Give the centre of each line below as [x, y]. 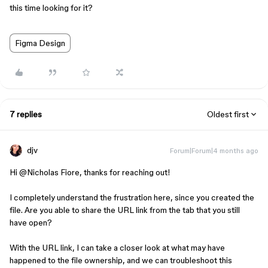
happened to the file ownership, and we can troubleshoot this [121, 260]
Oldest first [228, 114]
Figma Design [40, 43]
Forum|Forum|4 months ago [214, 150]
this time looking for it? [51, 8]
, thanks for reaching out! [126, 172]
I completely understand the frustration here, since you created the [132, 197]
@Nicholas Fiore [49, 172]
